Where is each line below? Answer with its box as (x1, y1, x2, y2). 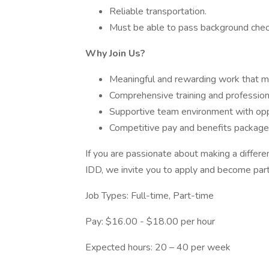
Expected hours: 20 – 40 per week (85, 241, 231, 254)
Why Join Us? (85, 47, 145, 60)
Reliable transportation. (109, 5, 207, 18)
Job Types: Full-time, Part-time (85, 189, 214, 202)
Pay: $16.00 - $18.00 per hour (85, 215, 215, 228)
